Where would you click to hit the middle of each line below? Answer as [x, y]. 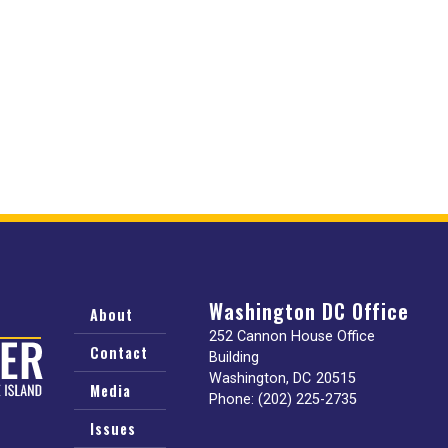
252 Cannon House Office [291, 337]
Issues [112, 429]
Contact [118, 353]
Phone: [233, 400]
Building [233, 358]
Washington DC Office [308, 311]
